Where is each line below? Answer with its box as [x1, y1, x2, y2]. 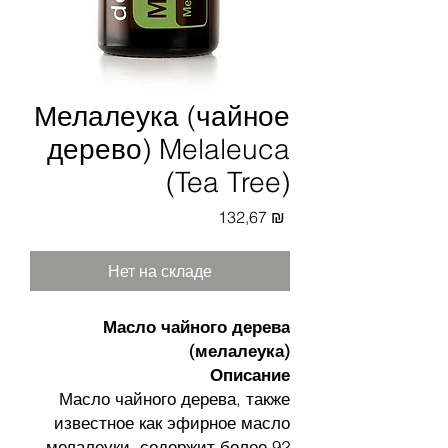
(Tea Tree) [166, 165, 290, 199]
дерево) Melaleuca [47, 132, 290, 166]
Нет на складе [108, 261, 212, 281]
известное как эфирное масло [54, 412, 290, 433]
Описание [210, 364, 290, 385]
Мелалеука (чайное [34, 99, 290, 133]
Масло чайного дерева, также [59, 388, 290, 409]
